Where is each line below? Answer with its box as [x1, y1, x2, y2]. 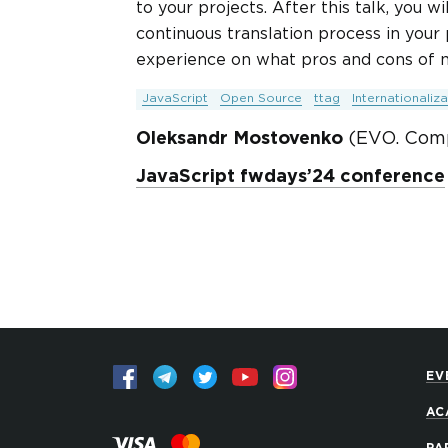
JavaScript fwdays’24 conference [136, 169, 445, 185]
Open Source [220, 93, 302, 104]
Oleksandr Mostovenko [136, 131, 343, 147]
